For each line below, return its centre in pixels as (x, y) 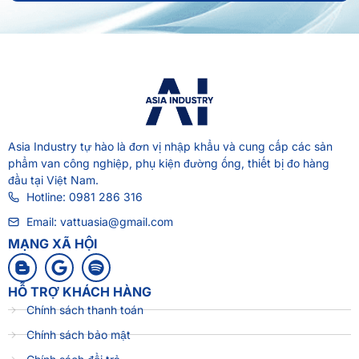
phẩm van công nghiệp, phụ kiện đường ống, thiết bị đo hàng (169, 163)
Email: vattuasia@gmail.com (99, 222)
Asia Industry (42, 147)
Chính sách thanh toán (85, 310)
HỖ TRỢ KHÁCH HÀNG (80, 292)
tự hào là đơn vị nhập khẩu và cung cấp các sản (205, 147)
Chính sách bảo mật (78, 335)
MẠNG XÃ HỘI (53, 244)
